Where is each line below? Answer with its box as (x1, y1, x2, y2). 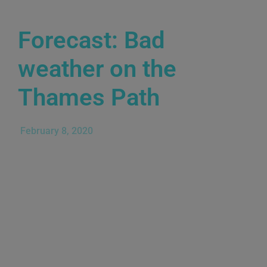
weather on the (18, 54, 176, 83)
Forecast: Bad (18, 26, 165, 54)
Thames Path (18, 83, 160, 111)
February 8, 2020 (20, 125, 93, 136)
